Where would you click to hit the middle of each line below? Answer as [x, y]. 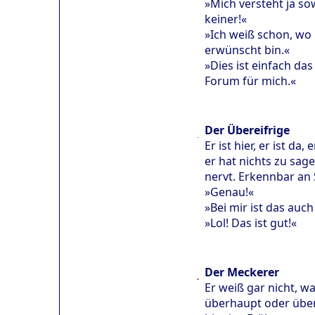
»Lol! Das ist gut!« [251, 223]
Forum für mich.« [250, 81]
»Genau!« [229, 192]
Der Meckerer [242, 272]
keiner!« [226, 19]
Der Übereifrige [247, 130]
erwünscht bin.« [247, 50]
